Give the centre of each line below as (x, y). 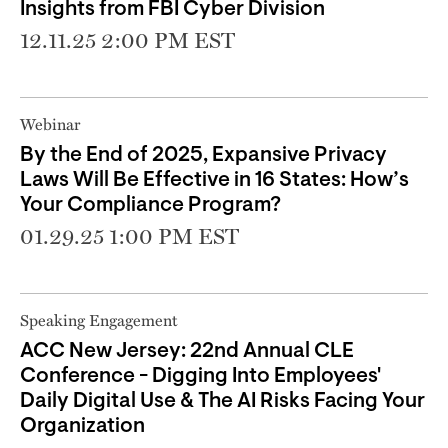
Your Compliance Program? (150, 205)
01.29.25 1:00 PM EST (129, 235)
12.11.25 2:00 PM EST (127, 39)
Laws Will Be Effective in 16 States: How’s (214, 180)
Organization (82, 426)
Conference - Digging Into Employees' (200, 376)
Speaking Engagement (99, 319)
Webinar (50, 123)
